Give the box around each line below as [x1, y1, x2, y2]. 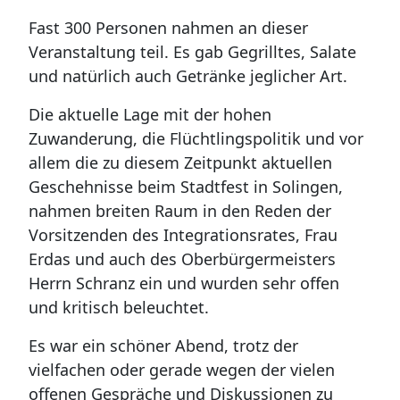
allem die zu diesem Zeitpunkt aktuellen [29, 152, 332, 173]
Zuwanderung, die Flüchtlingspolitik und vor [29, 128, 363, 149]
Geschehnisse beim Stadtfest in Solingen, [29, 176, 343, 197]
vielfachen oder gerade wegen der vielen [29, 359, 335, 380]
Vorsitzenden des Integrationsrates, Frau [29, 224, 337, 246]
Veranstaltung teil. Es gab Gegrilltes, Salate [29, 41, 356, 62]
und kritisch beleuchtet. [29, 296, 209, 318]
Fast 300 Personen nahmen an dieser [29, 17, 308, 38]
